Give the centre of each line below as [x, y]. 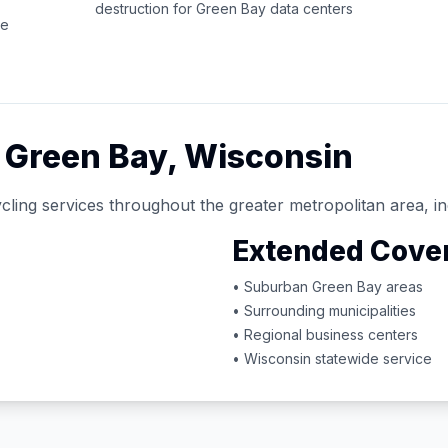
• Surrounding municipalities [324, 310]
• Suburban [272, 286]
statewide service [371, 358]
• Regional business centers [325, 334]
